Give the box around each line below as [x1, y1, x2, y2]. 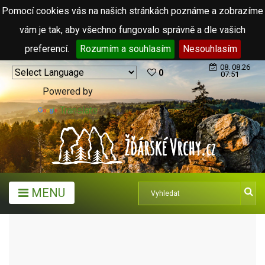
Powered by [43, 86, 93, 97]
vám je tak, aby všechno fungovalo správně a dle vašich [20, 24, 245, 35]
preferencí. [24, 43, 72, 54]
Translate [60, 105, 98, 116]
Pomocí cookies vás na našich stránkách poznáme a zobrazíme [2, 5, 263, 17]
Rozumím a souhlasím [79, 43, 171, 54]
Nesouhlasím [182, 43, 237, 54]
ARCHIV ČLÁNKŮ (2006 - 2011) [59, 230, 193, 241]
